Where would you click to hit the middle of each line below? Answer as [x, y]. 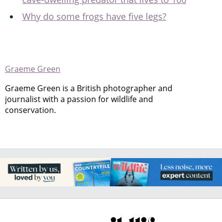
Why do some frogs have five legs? [94, 16]
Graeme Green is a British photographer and [89, 88]
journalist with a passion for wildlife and [79, 99]
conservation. [30, 110]
